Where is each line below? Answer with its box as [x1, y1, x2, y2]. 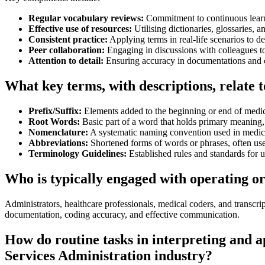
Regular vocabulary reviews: [28, 13, 144, 24]
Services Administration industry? [5, 247, 212, 263]
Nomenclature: [28, 127, 88, 138]
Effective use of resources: [28, 24, 132, 34]
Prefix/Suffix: [28, 106, 82, 117]
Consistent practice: [28, 34, 108, 45]
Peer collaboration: [28, 45, 105, 56]
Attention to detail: [28, 56, 104, 66]
